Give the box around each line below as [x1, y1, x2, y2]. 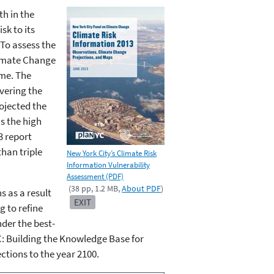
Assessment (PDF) [67, 171, 124, 182]
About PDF [122, 183, 161, 194]
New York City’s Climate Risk [67, 148, 157, 159]
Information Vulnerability [67, 160, 150, 171]
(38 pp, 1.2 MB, [68, 183, 122, 194]
